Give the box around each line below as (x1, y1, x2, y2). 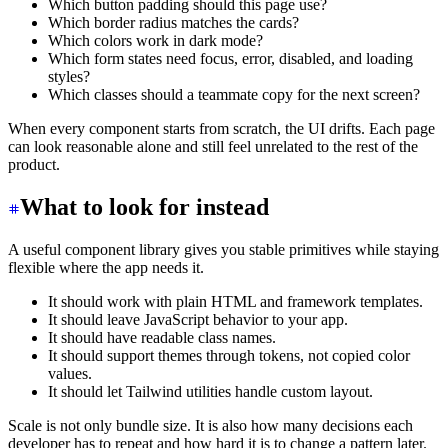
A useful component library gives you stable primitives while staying (8, 241, 439, 259)
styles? (48, 68, 90, 86)
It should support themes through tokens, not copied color (48, 347, 410, 365)
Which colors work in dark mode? (48, 32, 263, 50)
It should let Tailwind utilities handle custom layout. (48, 383, 373, 401)
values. (48, 365, 92, 383)
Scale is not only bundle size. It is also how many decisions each (8, 417, 413, 435)
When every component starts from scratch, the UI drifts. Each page (8, 120, 435, 138)
